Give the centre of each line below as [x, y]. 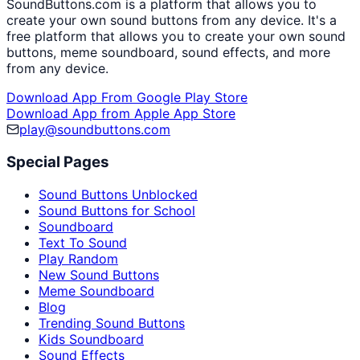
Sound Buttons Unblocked [118, 194]
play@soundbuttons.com [95, 130]
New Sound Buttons [99, 274]
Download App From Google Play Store [127, 98]
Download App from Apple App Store [121, 114]
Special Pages [58, 162]
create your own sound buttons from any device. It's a [172, 20]
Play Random [78, 258]
